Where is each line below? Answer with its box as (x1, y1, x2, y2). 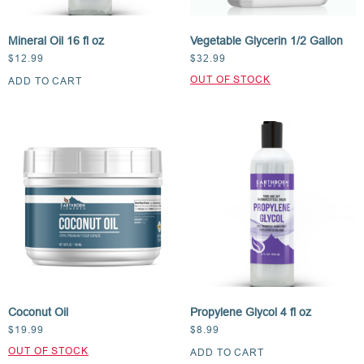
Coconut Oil (8, 305, 68, 318)
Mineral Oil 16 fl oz (8, 33, 104, 47)
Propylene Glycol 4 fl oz (190, 305, 311, 318)
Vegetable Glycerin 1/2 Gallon (190, 33, 343, 47)
